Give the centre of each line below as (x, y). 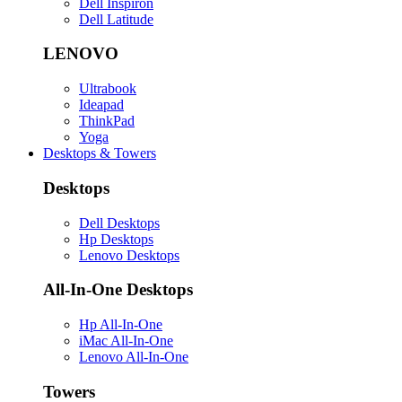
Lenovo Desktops (129, 255)
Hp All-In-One (121, 324)
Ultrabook (108, 89)
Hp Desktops (116, 239)
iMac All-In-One (126, 341)
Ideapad (101, 105)
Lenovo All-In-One (134, 357)
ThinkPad (107, 121)
